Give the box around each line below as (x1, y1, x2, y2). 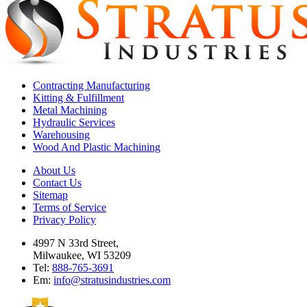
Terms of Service (33, 201, 106, 214)
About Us (33, 164, 75, 177)
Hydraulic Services (33, 116, 115, 129)
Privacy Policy (33, 214, 96, 226)
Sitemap (33, 189, 68, 201)
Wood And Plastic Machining (33, 141, 160, 153)
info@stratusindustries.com (53, 274, 171, 286)
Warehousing (33, 129, 90, 141)
